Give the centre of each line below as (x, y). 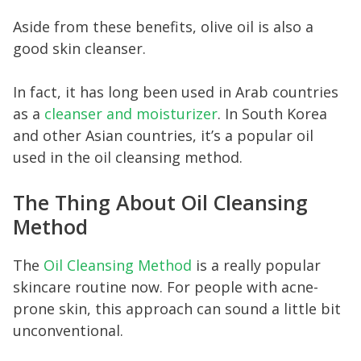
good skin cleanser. (79, 48)
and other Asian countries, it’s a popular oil (163, 135)
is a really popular (256, 265)
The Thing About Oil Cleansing (160, 202)
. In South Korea (272, 113)
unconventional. (68, 330)
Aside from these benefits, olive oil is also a (163, 26)
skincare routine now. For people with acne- (166, 286)
